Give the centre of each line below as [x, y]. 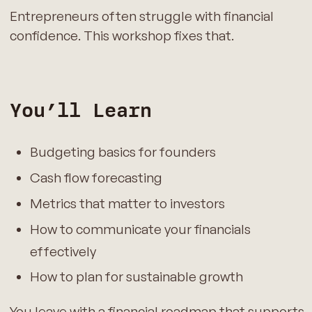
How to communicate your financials [140, 229]
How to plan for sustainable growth [136, 277]
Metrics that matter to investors [127, 203]
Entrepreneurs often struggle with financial [141, 16]
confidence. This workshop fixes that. [122, 36]
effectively [63, 251]
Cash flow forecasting [96, 178]
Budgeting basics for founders [123, 152]
